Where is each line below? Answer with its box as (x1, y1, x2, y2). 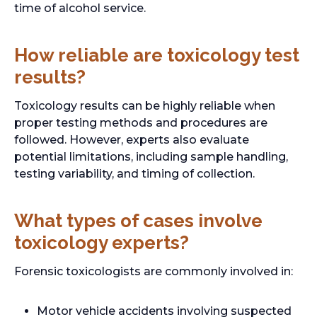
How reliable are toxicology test (14, 45, 299, 66)
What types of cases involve (14, 210, 263, 231)
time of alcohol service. (14, 1, 146, 15)
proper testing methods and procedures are (14, 116, 267, 129)
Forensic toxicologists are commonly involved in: (14, 265, 293, 278)
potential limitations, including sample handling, (14, 150, 288, 163)
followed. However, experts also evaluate (14, 133, 249, 146)
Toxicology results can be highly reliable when (14, 99, 275, 113)
